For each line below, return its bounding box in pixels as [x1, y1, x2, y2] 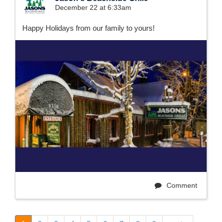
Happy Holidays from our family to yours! [22, 23, 155, 32]
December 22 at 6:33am [55, 3, 131, 11]
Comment [165, 181, 197, 189]
